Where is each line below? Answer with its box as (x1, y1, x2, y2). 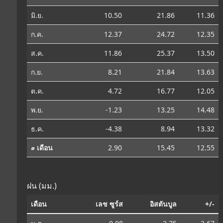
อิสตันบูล (150, 199, 177, 209)
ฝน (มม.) (27, 180, 57, 191)
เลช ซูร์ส (96, 199, 123, 209)
